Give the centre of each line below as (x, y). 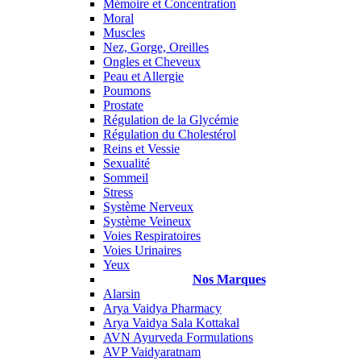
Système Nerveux (148, 207)
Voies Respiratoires (152, 236)
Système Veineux (147, 221)
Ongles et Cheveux (152, 62)
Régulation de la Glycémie (171, 120)
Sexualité (127, 163)
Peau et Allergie (143, 76)
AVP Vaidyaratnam (152, 352)
